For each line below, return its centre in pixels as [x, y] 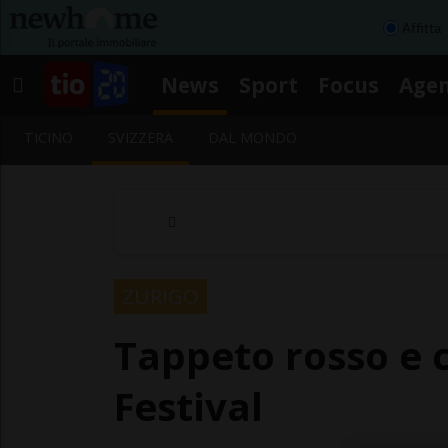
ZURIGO [160, 295]
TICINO [48, 137]
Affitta [421, 27]
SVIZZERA [141, 137]
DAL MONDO [253, 137]
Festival [188, 405]
